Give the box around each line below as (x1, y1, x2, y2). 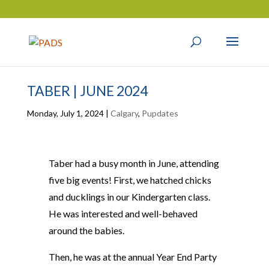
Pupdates (141, 108, 178, 118)
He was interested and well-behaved (48, 208, 198, 219)
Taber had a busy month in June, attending (48, 157, 219, 169)
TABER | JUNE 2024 (26, 82, 148, 99)
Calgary (110, 108, 138, 118)
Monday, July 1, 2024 (26, 108, 104, 118)
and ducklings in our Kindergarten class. (48, 191, 210, 202)
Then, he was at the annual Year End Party (48, 251, 217, 262)
